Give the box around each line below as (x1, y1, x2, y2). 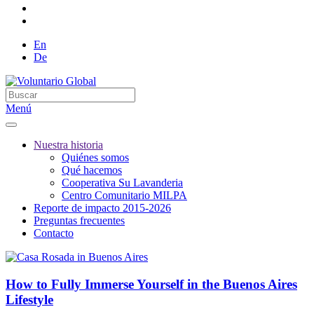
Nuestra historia (34, 139, 103, 151)
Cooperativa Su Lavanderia (62, 177, 183, 189)
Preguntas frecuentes (34, 214, 125, 226)
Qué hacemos (62, 164, 122, 176)
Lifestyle (6, 292, 53, 307)
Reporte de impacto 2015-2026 (34, 202, 171, 214)
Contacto (34, 227, 74, 239)
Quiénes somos (62, 151, 129, 163)
